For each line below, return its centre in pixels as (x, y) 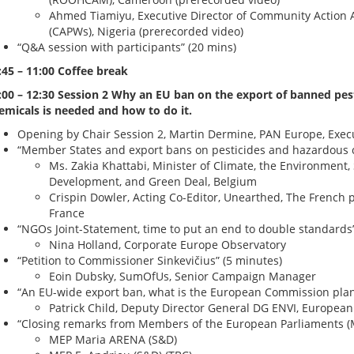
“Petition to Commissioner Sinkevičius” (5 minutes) (149, 260)
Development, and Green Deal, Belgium (153, 181)
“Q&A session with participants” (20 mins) (126, 47)
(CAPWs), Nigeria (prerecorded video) (146, 31)
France (66, 213)
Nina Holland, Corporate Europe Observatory (167, 245)
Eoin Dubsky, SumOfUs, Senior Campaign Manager (182, 276)
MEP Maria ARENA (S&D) (113, 339)
